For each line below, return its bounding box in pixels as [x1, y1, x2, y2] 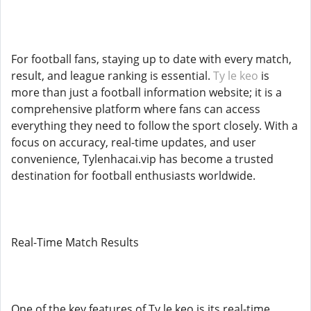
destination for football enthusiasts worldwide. [11, 168, 255, 183]
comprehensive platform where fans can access [11, 101, 260, 117]
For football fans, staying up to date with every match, [11, 51, 292, 67]
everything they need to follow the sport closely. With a [11, 118, 298, 133]
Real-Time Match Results [11, 235, 139, 250]
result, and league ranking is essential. [11, 68, 213, 83]
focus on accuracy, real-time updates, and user [11, 135, 256, 150]
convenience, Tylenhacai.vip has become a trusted [11, 151, 274, 167]
